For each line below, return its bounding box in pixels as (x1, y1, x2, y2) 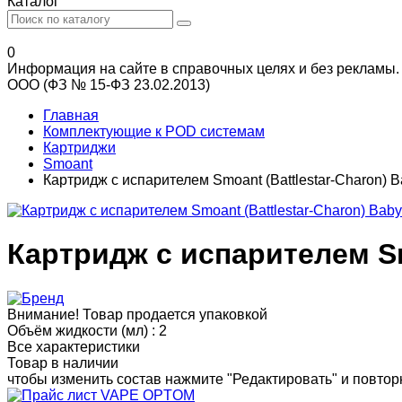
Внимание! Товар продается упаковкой (7, 306, 267, 322)
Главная (43, 108, 99, 123)
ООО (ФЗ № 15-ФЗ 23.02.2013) (7, 77, 210, 92)
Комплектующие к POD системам (43, 124, 265, 139)
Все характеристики (7, 338, 140, 354)
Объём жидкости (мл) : (7, 322, 155, 338)
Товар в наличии (7, 354, 118, 371)
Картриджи (43, 140, 116, 155)
